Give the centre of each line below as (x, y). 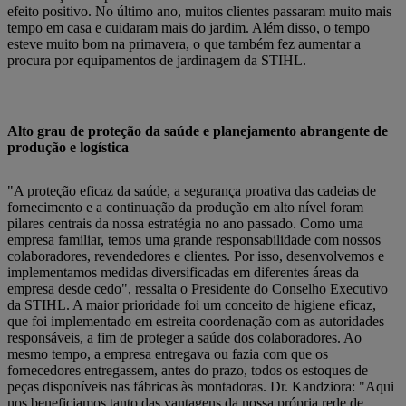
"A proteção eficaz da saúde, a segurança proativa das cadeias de (192, 191)
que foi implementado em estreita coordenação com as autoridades (196, 321)
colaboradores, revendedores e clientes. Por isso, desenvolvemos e (196, 256)
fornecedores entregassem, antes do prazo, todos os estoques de (188, 370)
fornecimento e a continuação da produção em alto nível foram (185, 207)
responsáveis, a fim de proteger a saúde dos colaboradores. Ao (184, 338)
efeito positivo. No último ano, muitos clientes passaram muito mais (199, 11)
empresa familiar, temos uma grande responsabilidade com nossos (194, 240)
